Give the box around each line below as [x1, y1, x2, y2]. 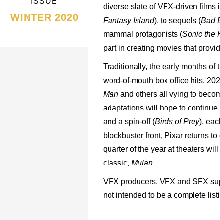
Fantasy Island [103, 16, 154, 25]
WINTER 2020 [10, 12, 79, 23]
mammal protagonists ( [103, 30, 182, 38]
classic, [103, 159, 131, 167]
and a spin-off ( [103, 117, 155, 126]
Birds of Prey [155, 117, 199, 126]
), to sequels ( [154, 16, 201, 25]
